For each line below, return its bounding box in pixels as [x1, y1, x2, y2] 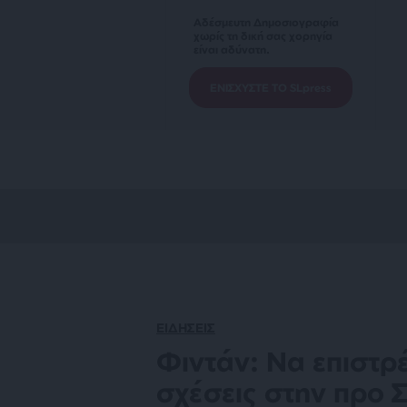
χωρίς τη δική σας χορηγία [194, 29, 333, 43]
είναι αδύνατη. [194, 43, 270, 56]
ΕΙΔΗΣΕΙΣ [156, 320, 215, 335]
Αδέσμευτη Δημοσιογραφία [194, 15, 339, 29]
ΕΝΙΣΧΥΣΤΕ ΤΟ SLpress [210, 81, 332, 94]
